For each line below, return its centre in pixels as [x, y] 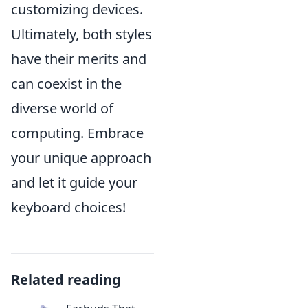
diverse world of [62, 108]
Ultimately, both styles [81, 34]
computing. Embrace [77, 133]
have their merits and [79, 59]
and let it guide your [74, 183]
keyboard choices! [68, 207]
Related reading [66, 279]
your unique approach [81, 158]
